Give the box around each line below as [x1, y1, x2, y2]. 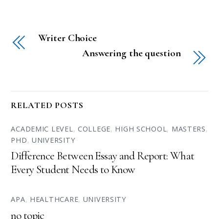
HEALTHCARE [30, 195, 79, 204]
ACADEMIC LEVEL [11, 124, 73, 133]
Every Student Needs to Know [11, 163, 135, 177]
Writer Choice [38, 32, 97, 44]
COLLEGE [77, 124, 110, 133]
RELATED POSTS [11, 100, 84, 110]
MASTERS [171, 124, 206, 133]
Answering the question [82, 47, 181, 60]
